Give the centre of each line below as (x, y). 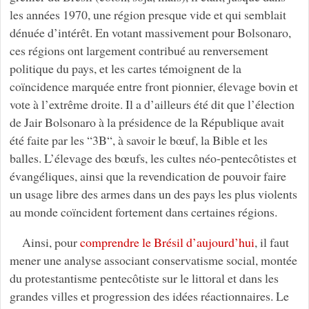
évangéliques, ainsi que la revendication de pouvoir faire (148, 176)
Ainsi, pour (51, 242)
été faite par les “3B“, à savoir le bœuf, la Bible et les (138, 140)
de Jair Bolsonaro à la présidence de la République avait (147, 122)
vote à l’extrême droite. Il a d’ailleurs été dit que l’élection (152, 104)
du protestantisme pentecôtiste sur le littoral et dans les (144, 278)
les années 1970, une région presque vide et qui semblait (148, 14)
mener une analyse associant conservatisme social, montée (153, 260)
